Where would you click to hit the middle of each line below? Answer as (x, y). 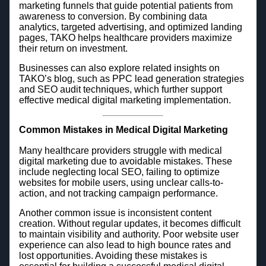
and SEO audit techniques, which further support (120, 90)
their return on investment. (73, 48)
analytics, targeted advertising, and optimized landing (130, 27)
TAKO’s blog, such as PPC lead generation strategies (131, 79)
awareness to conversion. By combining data (113, 16)
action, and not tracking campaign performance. (118, 193)
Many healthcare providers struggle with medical (120, 150)
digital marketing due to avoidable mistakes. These (125, 161)
